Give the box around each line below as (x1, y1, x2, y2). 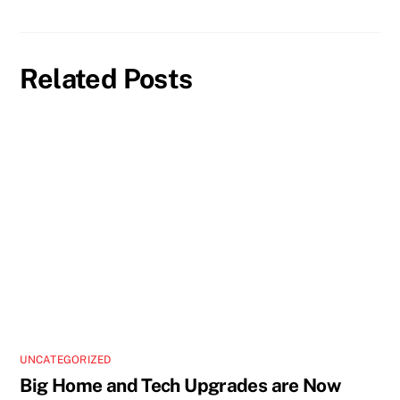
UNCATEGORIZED (20, 354, 112, 367)
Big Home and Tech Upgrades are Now (20, 374, 341, 397)
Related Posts (20, 62, 193, 95)
